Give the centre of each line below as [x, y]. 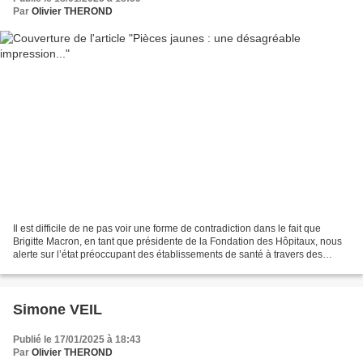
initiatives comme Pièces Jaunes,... [90, 267]
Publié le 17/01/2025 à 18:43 [77, 339]
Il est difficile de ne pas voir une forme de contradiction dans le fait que [167, 228]
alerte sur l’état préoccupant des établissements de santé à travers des [168, 254]
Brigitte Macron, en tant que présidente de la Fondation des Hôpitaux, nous [177, 241]
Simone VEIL [58, 309]
